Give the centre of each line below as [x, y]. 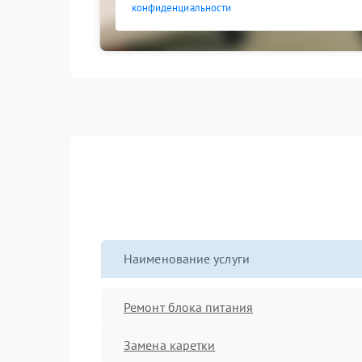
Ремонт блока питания [188, 307]
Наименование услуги [187, 259]
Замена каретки [170, 345]
